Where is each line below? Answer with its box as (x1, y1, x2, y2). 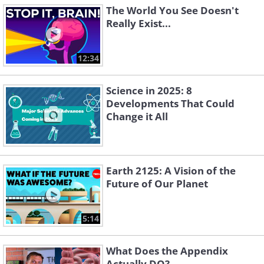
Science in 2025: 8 (106, 84, 192, 98)
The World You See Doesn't (106, 4, 239, 18)
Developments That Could (106, 97, 235, 111)
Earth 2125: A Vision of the (106, 164, 236, 178)
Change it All (106, 110, 168, 124)
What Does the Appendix (106, 244, 228, 258)
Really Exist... (106, 16, 171, 31)
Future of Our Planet (106, 177, 208, 191)
